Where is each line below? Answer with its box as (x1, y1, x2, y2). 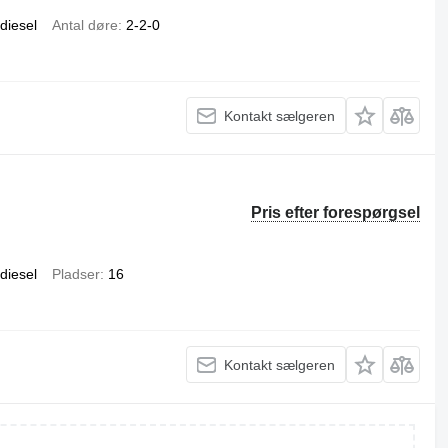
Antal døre (51, 17, 118, 33)
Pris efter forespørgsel (251, 204, 421, 221)
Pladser (51, 266, 100, 282)
